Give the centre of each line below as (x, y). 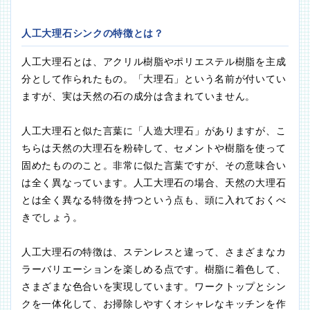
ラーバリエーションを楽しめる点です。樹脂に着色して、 (154, 270)
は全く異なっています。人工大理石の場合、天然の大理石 (154, 183)
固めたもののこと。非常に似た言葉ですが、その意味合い (154, 166)
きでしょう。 (52, 218)
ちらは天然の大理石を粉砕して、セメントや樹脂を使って (154, 148)
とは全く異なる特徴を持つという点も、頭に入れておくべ (154, 200)
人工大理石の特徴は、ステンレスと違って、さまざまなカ (154, 252)
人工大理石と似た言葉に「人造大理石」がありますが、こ (154, 131)
